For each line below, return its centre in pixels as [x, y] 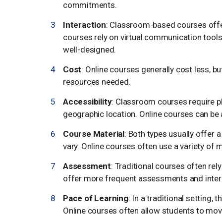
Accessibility [87, 101]
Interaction [84, 25]
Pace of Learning [96, 198]
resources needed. [97, 82]
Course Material [94, 134]
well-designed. [90, 49]
